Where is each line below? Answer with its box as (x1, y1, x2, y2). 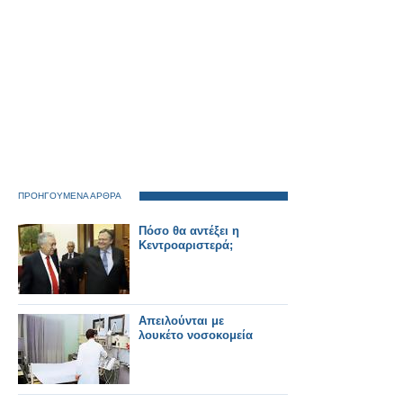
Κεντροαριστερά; (139, 238, 233, 252)
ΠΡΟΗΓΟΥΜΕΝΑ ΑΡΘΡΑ (18, 191, 121, 201)
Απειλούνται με (139, 314, 224, 327)
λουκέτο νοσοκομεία (139, 328, 253, 342)
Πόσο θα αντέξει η (139, 224, 239, 237)
